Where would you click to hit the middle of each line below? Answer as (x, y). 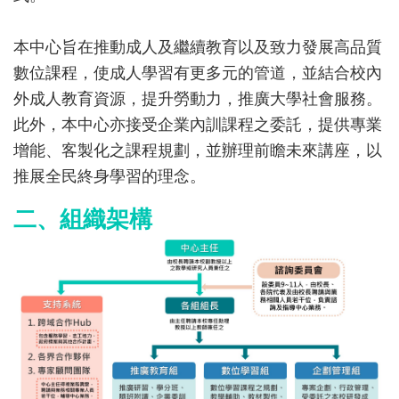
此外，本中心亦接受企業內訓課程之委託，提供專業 (198, 125)
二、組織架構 (83, 219)
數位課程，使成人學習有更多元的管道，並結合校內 (198, 73)
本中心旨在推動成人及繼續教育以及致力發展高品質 (198, 48)
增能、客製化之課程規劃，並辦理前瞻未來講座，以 (198, 151)
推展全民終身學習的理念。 (110, 177)
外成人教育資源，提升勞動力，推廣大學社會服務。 (198, 99)
